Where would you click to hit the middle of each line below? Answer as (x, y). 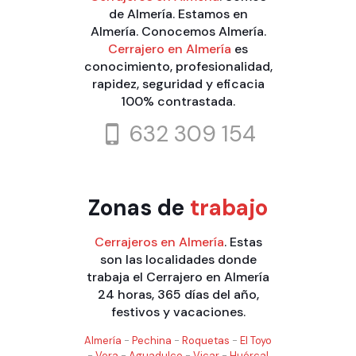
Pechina (152, 340)
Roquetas (206, 340)
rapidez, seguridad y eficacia (178, 83)
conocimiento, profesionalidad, (178, 66)
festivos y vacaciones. (178, 311)
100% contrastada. (178, 101)
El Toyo (256, 340)
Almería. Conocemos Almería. (178, 31)
